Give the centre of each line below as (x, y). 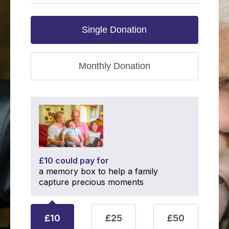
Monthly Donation (114, 66)
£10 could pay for (74, 160)
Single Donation (114, 29)
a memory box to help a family (98, 171)
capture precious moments (91, 182)
